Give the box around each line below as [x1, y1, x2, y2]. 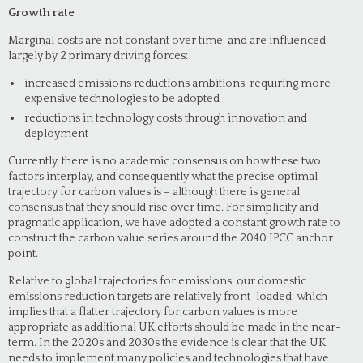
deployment [24, 127, 88, 140]
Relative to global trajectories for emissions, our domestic [8, 275, 306, 288]
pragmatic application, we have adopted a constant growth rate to [8, 216, 340, 229]
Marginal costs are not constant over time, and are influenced [8, 34, 326, 47]
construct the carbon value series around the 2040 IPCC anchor [8, 232, 333, 245]
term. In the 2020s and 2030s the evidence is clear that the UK [8, 336, 326, 349]
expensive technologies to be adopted [24, 92, 220, 105]
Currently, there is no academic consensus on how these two [8, 155, 321, 168]
